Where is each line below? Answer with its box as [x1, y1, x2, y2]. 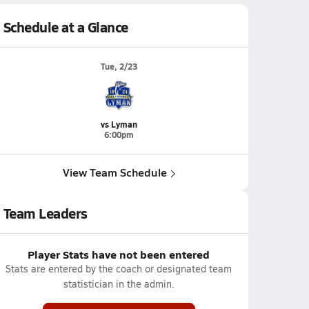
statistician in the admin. [63, 277, 175, 290]
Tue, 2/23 [100, 61, 137, 72]
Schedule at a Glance [3, 17, 128, 37]
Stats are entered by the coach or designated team [6, 262, 232, 275]
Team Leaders [3, 203, 88, 223]
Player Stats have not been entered [28, 246, 210, 262]
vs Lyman [100, 119, 137, 130]
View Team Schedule [62, 164, 167, 180]
